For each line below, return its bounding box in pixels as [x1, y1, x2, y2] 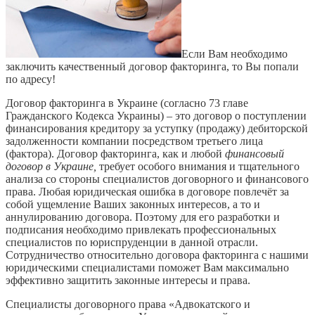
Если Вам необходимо [181, 47, 288, 60]
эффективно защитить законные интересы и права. [6, 274, 250, 286]
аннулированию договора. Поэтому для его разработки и [6, 210, 280, 223]
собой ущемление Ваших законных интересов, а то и [6, 198, 260, 210]
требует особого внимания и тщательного [99, 160, 300, 172]
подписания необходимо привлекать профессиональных [6, 223, 276, 236]
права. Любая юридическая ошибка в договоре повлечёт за [6, 185, 289, 198]
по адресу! [6, 72, 56, 85]
